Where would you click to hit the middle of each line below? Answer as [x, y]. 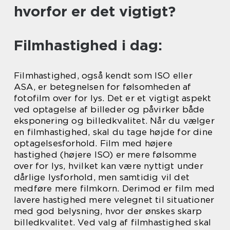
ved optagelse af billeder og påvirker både [109, 109]
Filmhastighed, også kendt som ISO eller [103, 75]
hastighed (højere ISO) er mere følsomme [105, 155]
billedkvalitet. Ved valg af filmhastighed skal [113, 222]
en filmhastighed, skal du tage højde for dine [113, 132]
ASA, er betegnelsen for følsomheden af [103, 87]
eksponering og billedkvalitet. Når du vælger [114, 121]
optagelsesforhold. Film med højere [93, 143]
